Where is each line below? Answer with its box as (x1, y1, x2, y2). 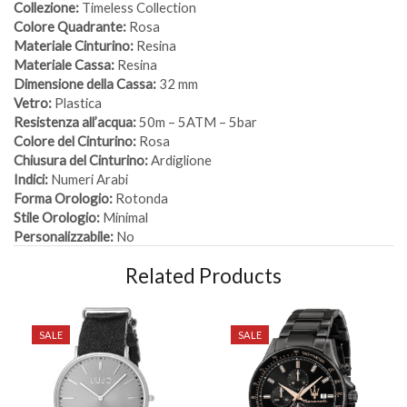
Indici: (14, 170, 48, 187)
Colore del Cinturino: (14, 132, 136, 149)
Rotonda (113, 189, 168, 206)
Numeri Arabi (48, 170, 128, 187)
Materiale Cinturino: (14, 36, 134, 54)
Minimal (100, 208, 148, 225)
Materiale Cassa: (14, 55, 114, 73)
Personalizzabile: (14, 227, 114, 244)
